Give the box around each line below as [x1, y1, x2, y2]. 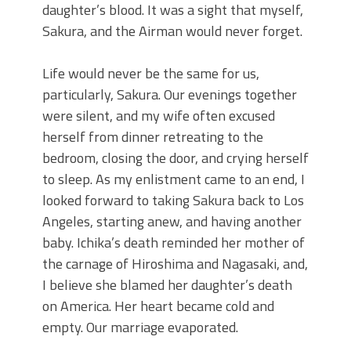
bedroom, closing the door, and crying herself [42, 147, 309, 169]
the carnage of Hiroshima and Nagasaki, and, [42, 253, 308, 275]
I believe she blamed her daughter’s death [42, 274, 292, 296]
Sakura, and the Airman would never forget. [42, 20, 302, 42]
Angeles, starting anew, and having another [42, 211, 302, 233]
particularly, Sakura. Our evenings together [42, 84, 297, 106]
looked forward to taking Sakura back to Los [42, 190, 304, 212]
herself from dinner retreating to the [42, 126, 263, 148]
